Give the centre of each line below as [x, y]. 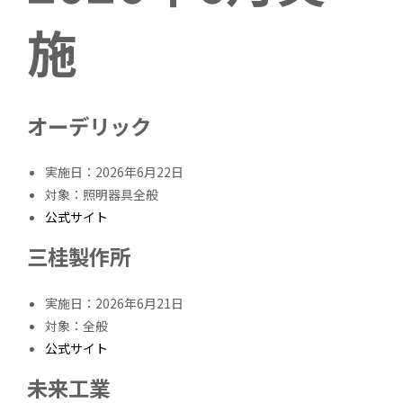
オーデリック [90, 125]
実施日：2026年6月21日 [115, 303]
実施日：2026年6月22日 [115, 172]
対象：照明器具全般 [102, 195]
